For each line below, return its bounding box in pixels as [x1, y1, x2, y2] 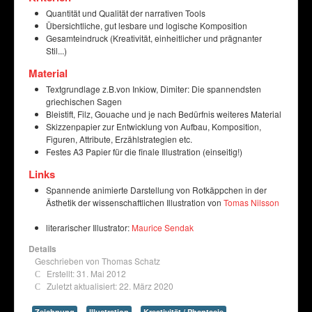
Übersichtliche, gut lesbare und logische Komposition [46, 19, 247, 31]
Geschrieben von [35, 255, 102, 267]
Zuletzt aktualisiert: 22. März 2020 [47, 280, 173, 292]
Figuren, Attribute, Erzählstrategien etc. [46, 133, 192, 145]
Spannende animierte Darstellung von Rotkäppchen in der [46, 184, 267, 196]
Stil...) [46, 45, 67, 56]
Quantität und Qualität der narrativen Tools [46, 7, 205, 19]
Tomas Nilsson [224, 196, 279, 208]
